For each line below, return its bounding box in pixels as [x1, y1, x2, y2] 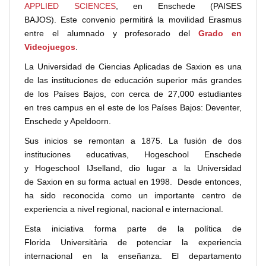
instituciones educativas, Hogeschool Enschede [24, 150, 242, 160]
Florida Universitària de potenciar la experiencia [24, 237, 242, 248]
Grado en [198, 28, 242, 39]
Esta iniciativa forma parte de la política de [24, 224, 242, 234]
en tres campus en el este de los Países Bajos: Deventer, [24, 103, 242, 113]
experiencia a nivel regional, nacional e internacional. [24, 204, 223, 214]
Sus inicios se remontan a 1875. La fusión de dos [24, 136, 242, 146]
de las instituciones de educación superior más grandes [24, 75, 242, 85]
